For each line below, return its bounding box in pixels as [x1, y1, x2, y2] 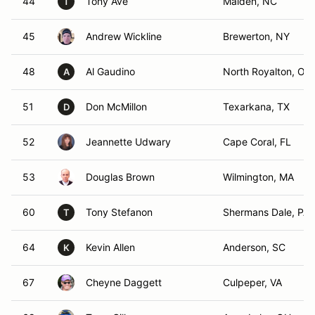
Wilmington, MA [223, 171, 294, 183]
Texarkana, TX [223, 101, 290, 112]
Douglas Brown [86, 171, 155, 183]
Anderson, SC [223, 241, 285, 253]
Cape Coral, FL [223, 136, 291, 148]
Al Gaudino [86, 65, 135, 77]
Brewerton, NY [223, 30, 290, 42]
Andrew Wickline [86, 30, 162, 42]
